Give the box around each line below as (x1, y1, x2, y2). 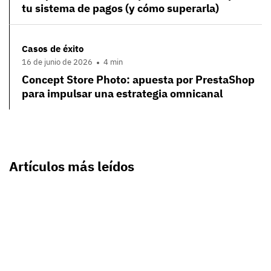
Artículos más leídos (9, 157, 134, 175)
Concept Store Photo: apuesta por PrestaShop (22, 72, 255, 87)
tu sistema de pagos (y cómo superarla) (22, 1, 219, 16)
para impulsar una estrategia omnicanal (22, 86, 223, 100)
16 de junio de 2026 (22, 56, 93, 67)
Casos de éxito (22, 43, 83, 55)
